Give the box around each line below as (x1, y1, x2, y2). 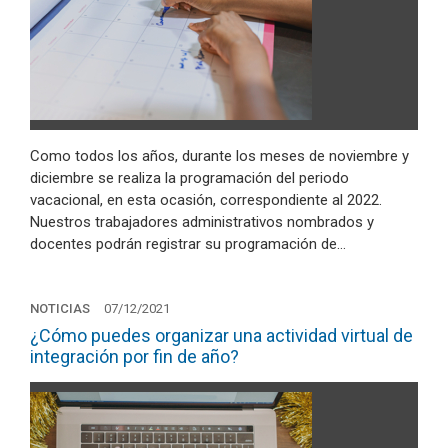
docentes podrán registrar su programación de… (30, 235, 346, 253)
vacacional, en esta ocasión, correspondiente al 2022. (30, 191, 382, 209)
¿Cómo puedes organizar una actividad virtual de (30, 324, 413, 346)
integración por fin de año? (30, 345, 239, 367)
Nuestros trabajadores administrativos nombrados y (30, 213, 374, 231)
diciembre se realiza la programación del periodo (30, 169, 349, 187)
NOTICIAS (30, 300, 90, 316)
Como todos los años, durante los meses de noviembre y (30, 147, 409, 165)
